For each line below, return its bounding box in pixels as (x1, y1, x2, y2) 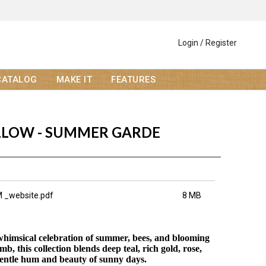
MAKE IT (56, 74, 92, 85)
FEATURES (111, 74, 156, 85)
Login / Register (178, 38, 237, 48)
